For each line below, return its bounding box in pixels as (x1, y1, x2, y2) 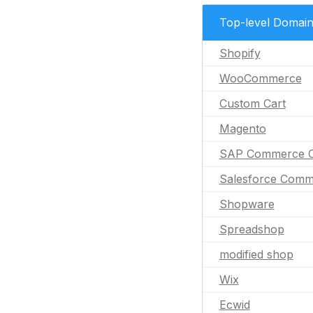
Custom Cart (219, 96, 286, 110)
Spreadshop (219, 222, 284, 236)
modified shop (219, 247, 293, 261)
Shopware (219, 197, 275, 211)
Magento (219, 122, 266, 136)
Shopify (219, 46, 261, 60)
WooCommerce (219, 71, 302, 85)
